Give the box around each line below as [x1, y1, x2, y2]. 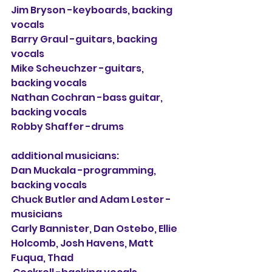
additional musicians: [11, 149, 119, 163]
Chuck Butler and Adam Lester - [11, 192, 171, 206]
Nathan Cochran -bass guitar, [11, 90, 165, 104]
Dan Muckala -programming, [11, 163, 158, 177]
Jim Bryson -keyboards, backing [11, 3, 174, 17]
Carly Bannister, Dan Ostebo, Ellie [11, 222, 179, 236]
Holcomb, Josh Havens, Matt [11, 236, 155, 250]
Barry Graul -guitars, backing [11, 32, 159, 46]
